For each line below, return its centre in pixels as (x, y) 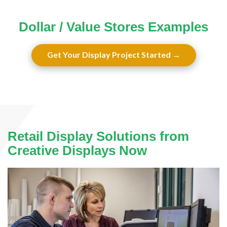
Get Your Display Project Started (109, 55)
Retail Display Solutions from (98, 137)
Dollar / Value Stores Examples (113, 27)
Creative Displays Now (77, 151)
